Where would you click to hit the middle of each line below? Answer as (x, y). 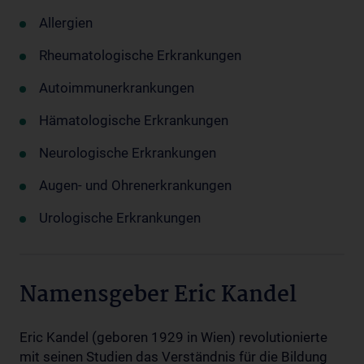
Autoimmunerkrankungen (117, 88)
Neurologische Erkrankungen (128, 153)
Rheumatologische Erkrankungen (140, 55)
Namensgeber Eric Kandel (158, 296)
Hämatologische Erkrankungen (134, 120)
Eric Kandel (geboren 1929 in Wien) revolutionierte (173, 337)
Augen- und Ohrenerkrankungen (135, 185)
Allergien (66, 23)
